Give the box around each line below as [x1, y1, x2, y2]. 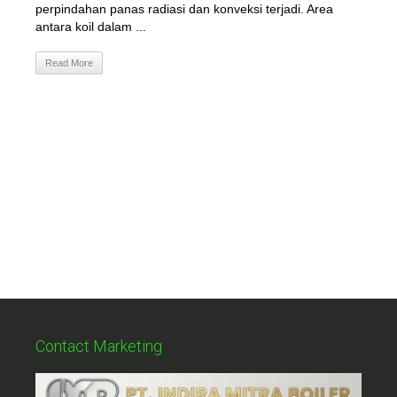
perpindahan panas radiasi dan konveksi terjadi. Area [35, 2, 333, 16]
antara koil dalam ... [35, 19, 146, 34]
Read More [45, 58, 93, 68]
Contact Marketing [35, 337, 162, 356]
